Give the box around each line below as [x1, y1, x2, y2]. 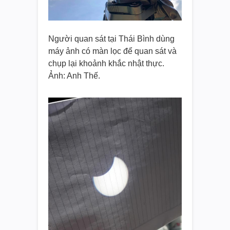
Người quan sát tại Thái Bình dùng [48, 34, 175, 43]
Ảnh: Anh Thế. [48, 71, 100, 80]
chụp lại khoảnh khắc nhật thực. [48, 59, 164, 68]
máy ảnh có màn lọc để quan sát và [48, 46, 177, 55]
